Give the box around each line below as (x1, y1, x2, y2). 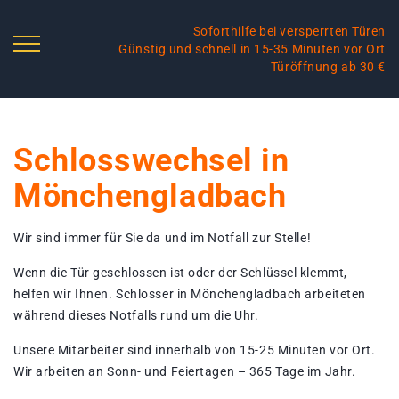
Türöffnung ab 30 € (270, 60, 386, 74)
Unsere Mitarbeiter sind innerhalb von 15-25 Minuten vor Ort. (13, 343, 376, 357)
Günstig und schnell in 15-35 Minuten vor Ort (118, 42, 386, 56)
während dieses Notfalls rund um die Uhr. (13, 308, 259, 322)
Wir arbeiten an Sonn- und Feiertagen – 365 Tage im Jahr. (13, 364, 356, 379)
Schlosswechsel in (13, 142, 289, 179)
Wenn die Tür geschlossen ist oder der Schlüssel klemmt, (13, 265, 347, 280)
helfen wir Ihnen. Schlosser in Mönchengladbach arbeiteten (13, 287, 366, 301)
